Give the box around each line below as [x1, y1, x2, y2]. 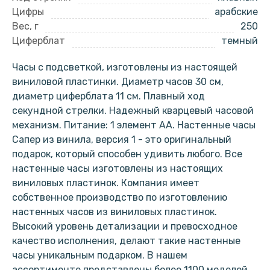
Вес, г [12, 20, 39, 32]
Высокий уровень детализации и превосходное [12, 220, 237, 232]
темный [221, 34, 258, 46]
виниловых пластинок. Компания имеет [12, 177, 199, 189]
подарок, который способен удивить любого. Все [12, 148, 242, 160]
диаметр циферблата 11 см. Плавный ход [12, 90, 205, 102]
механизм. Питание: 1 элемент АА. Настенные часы [12, 119, 256, 131]
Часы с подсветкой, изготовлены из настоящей [12, 61, 237, 73]
